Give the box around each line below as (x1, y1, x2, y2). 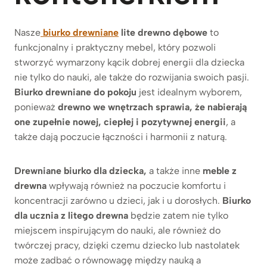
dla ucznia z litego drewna (14, 209, 128, 221)
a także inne (147, 164, 203, 176)
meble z (203, 164, 237, 176)
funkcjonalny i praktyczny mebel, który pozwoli (14, 41, 216, 53)
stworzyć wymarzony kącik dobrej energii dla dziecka (14, 56, 244, 68)
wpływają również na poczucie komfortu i (46, 179, 226, 191)
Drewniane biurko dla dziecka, (14, 164, 147, 176)
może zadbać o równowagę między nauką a (14, 254, 201, 266)
